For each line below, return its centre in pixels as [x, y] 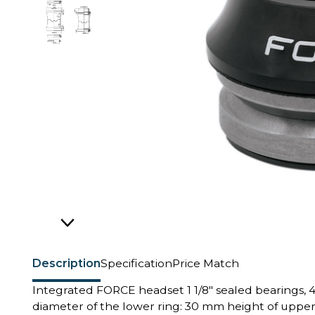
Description [66, 263]
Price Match [206, 263]
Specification [136, 263]
